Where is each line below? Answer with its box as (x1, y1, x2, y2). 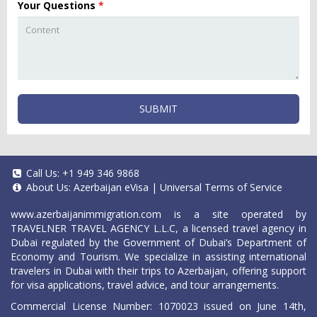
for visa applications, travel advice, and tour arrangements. (11, 278, 279, 292)
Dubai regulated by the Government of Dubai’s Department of (11, 236, 306, 249)
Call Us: (23, 166, 62, 180)
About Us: (23, 180, 74, 194)
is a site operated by (161, 207, 306, 221)
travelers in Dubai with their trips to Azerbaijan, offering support (11, 264, 306, 277)
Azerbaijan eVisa (74, 180, 149, 194)
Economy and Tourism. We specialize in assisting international (11, 250, 306, 263)
